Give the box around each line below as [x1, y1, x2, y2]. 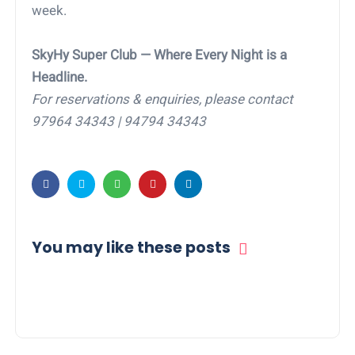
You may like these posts [32, 237, 231, 259]
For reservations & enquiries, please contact [32, 91, 294, 108]
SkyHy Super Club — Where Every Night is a [32, 47, 288, 63]
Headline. [32, 69, 88, 86]
